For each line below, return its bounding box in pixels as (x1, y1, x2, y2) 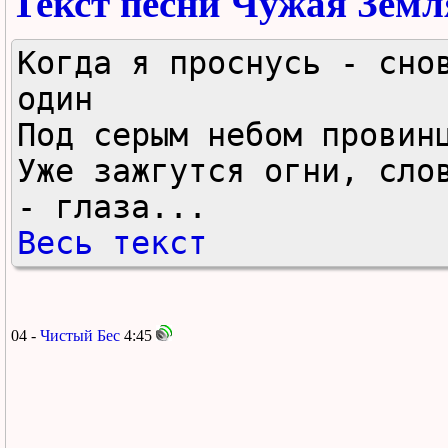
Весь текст (17, 224, 207, 261)
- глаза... (17, 188, 207, 225)
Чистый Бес (40, 326, 120, 344)
